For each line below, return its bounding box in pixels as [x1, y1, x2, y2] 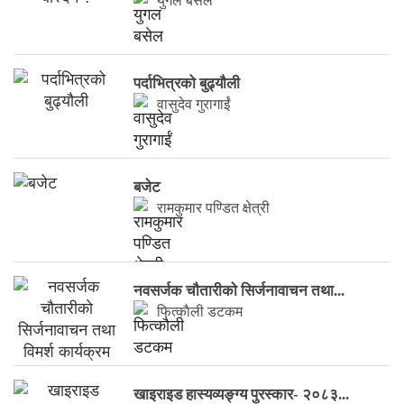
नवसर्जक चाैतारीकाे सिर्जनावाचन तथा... [133, 282, 345, 299]
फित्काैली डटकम [157, 304, 243, 319]
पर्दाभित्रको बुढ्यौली [133, 75, 241, 92]
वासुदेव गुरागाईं [157, 96, 231, 112]
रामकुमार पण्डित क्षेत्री [157, 200, 271, 216]
